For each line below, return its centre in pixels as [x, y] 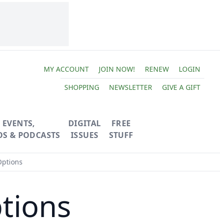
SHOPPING [82, 87]
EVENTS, [19, 123]
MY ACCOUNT [66, 69]
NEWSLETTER [130, 87]
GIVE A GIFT [181, 87]
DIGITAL [84, 123]
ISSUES [84, 135]
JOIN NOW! [117, 69]
